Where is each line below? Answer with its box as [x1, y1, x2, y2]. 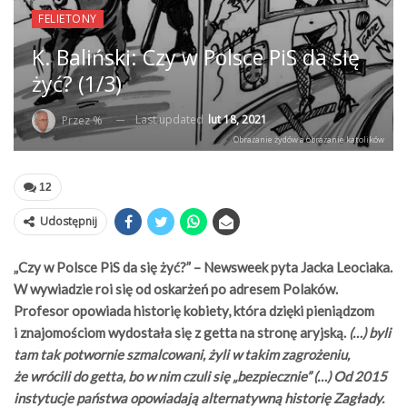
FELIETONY [38, 11, 97, 27]
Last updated [135, 112, 206, 128]
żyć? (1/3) [32, 69, 122, 99]
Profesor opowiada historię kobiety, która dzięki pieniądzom [14, 302, 374, 319]
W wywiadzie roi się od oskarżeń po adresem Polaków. [14, 280, 338, 297]
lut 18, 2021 [208, 112, 267, 128]
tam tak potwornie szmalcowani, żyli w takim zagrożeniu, [14, 345, 350, 362]
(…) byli [346, 323, 391, 341]
